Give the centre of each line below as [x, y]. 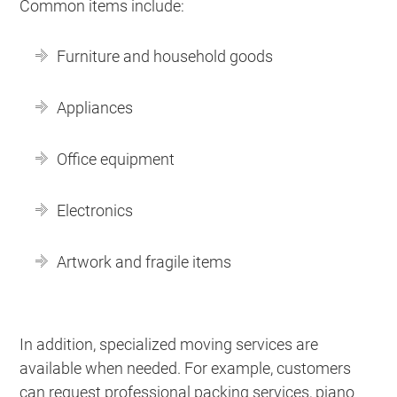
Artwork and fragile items [144, 261]
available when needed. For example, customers [186, 368]
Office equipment [116, 159]
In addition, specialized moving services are [169, 344]
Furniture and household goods [165, 56]
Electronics [95, 210]
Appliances [95, 107]
